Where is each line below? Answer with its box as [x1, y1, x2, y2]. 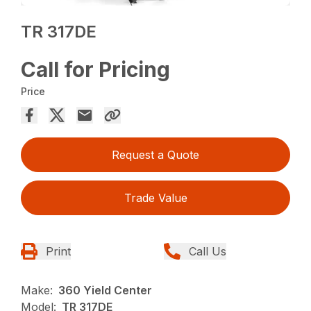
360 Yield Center [58, 283, 153, 298]
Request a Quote [112, 148, 199, 162]
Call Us [189, 244, 226, 259]
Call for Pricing [21, 57, 171, 83]
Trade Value [124, 191, 187, 205]
